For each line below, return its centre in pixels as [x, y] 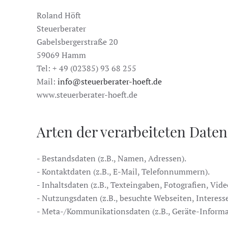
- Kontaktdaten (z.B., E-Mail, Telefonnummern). [123, 172]
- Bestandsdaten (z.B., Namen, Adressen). [111, 158]
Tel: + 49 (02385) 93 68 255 [87, 68]
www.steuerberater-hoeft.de [87, 95]
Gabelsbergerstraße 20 [77, 42]
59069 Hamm [61, 55]
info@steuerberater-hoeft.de [110, 81]
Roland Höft [59, 15]
